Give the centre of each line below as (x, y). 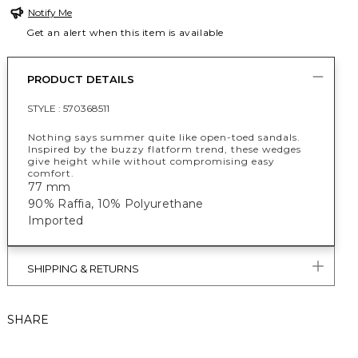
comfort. (51, 173)
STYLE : (45, 108)
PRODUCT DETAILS (81, 79)
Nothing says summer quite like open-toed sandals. (164, 137)
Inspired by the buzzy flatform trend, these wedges (165, 149)
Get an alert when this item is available (125, 32)
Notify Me (50, 12)
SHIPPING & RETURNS (83, 268)
